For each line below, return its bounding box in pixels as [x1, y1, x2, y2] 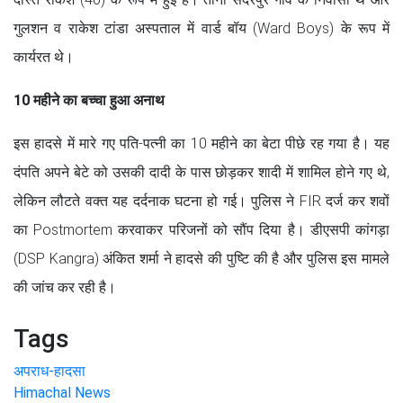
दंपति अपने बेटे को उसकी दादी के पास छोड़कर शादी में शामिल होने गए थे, [13, 163, 390, 181]
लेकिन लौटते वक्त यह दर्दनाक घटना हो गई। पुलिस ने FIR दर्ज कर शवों [13, 192, 390, 210]
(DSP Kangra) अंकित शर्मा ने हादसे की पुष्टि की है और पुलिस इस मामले [13, 249, 390, 267]
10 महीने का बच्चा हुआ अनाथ [13, 91, 165, 109]
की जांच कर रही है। [13, 278, 116, 296]
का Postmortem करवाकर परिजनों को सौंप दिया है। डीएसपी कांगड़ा [13, 220, 390, 238]
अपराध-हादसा [13, 362, 85, 380]
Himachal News [13, 383, 111, 401]
